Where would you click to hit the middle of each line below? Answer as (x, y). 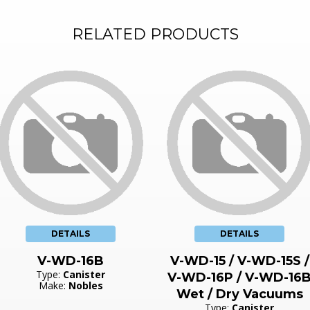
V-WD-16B (71, 261)
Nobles (85, 285)
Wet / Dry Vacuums (239, 294)
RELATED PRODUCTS (155, 34)
